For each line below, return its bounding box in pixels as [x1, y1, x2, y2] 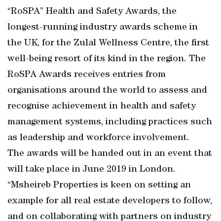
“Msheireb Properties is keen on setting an [7, 181, 191, 190]
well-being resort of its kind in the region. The [7, 54, 206, 64]
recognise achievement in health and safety [7, 102, 196, 111]
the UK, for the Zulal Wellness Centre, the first [7, 38, 209, 48]
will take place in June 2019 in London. [7, 165, 176, 175]
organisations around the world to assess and [7, 86, 207, 96]
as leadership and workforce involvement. [7, 133, 189, 143]
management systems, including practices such [7, 117, 212, 127]
